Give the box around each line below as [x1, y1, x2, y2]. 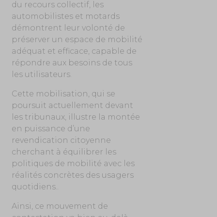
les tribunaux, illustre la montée [11, 112, 140, 122]
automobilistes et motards [11, 11, 120, 21]
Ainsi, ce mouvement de [11, 201, 108, 211]
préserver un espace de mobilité [11, 34, 142, 44]
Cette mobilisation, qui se [11, 89, 115, 98]
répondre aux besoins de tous [11, 58, 132, 67]
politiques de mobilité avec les [11, 158, 135, 168]
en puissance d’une [11, 124, 90, 133]
